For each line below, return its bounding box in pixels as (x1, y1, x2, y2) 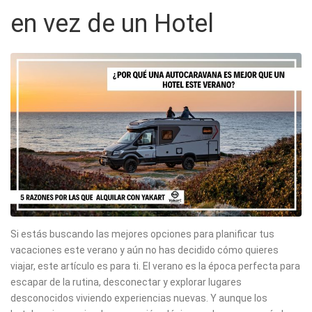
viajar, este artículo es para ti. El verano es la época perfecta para (10, 260, 300, 272)
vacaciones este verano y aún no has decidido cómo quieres (10, 244, 279, 256)
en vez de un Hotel (10, 9, 214, 38)
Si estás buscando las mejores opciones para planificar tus (10, 228, 274, 240)
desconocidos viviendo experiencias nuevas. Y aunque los (10, 292, 267, 304)
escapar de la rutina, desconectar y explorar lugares (10, 276, 242, 288)
